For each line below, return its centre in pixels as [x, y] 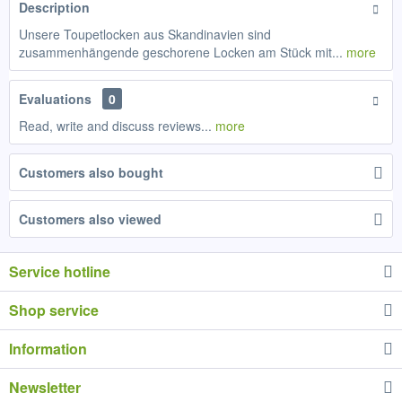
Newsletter [45, 387]
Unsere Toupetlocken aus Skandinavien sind [145, 34]
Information [48, 349]
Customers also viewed [90, 219]
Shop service [54, 310]
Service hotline [60, 271]
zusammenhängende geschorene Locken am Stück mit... [181, 52]
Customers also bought [91, 172]
